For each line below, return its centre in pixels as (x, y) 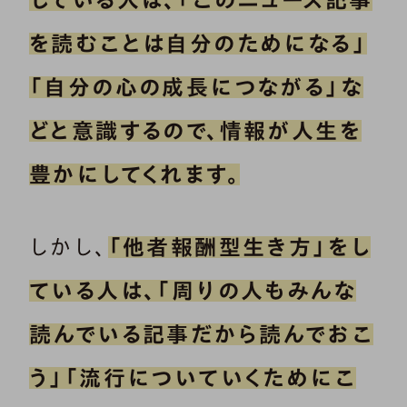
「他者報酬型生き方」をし (239, 247)
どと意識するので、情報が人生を (195, 130)
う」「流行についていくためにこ (193, 377)
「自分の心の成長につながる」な (196, 87)
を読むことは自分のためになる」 (198, 43)
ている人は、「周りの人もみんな (193, 290)
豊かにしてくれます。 (134, 174)
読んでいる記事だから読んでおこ (201, 334)
